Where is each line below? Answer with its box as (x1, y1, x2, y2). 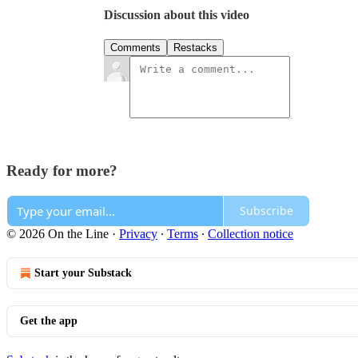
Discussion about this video (104, 8, 249, 22)
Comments (110, 42, 161, 54)
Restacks (173, 42, 217, 54)
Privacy (119, 226, 157, 241)
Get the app (20, 314, 78, 327)
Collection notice (208, 226, 293, 241)
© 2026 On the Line (6, 226, 109, 241)
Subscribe (240, 203, 293, 219)
